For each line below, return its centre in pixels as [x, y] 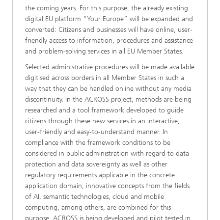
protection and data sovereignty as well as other [96, 164]
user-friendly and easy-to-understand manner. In [96, 132]
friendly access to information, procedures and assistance [109, 41]
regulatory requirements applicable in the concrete [100, 175]
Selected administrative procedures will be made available [110, 67]
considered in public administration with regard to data [107, 153]
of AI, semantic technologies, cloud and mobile [95, 197]
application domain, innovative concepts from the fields [107, 186]
